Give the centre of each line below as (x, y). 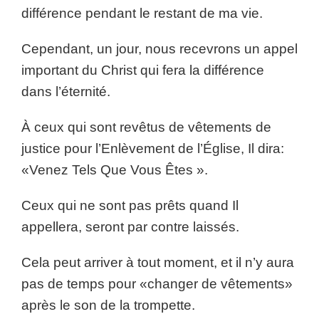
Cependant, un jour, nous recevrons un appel (159, 49)
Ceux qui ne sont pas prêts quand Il (130, 205)
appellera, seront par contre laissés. (130, 227)
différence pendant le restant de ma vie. (142, 13)
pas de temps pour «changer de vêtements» (157, 284)
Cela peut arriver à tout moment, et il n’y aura (158, 262)
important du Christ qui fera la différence (143, 70)
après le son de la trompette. (108, 305)
